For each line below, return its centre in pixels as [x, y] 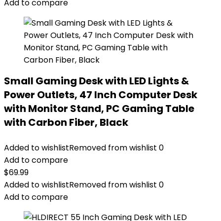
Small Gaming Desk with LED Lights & [96, 81]
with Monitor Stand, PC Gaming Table [99, 109]
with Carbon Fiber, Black [66, 122]
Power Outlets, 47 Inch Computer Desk [101, 95]
